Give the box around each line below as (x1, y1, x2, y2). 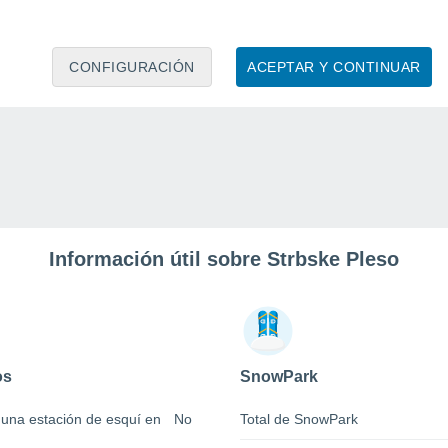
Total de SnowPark (240, 411, 358, 428)
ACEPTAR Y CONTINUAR (247, 58, 421, 75)
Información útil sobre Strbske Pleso (49, 248, 399, 271)
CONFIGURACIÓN (69, 58, 195, 75)
